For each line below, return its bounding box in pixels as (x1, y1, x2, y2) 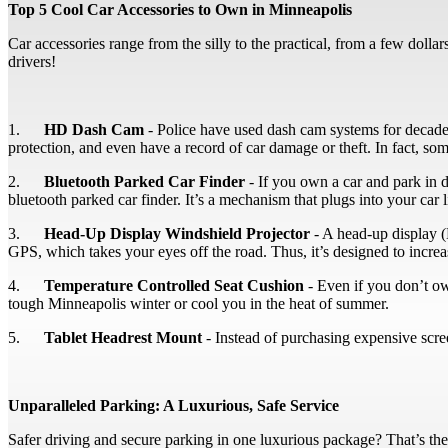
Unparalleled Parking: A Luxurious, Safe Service (8, 396, 339, 414)
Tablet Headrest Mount (44, 328, 202, 346)
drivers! (8, 52, 56, 70)
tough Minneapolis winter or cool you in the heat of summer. (8, 294, 389, 312)
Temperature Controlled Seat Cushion (44, 276, 304, 294)
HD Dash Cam (44, 120, 144, 138)
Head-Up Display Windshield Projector (44, 224, 310, 242)
